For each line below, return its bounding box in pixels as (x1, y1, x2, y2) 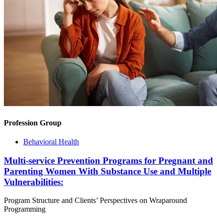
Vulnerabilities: (4, 176, 63, 187)
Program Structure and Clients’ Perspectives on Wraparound (4, 196, 187, 205)
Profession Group (4, 118, 62, 127)
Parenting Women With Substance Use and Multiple (4, 166, 211, 176)
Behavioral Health (23, 137, 79, 146)
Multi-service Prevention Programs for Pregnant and (4, 155, 213, 166)
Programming (4, 205, 46, 214)
